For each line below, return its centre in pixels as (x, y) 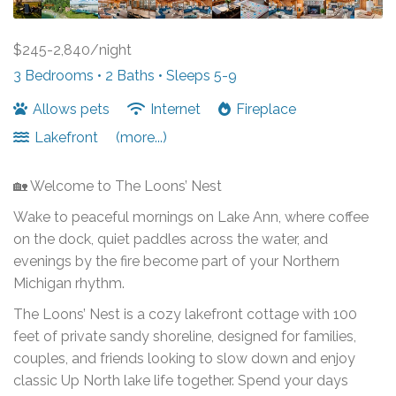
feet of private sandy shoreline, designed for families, (185, 336)
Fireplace (264, 109)
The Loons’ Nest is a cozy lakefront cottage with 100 (185, 314)
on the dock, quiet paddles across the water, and (171, 239)
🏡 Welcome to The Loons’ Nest (118, 186)
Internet (175, 109)
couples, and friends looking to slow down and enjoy (184, 358)
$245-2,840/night (72, 49)
